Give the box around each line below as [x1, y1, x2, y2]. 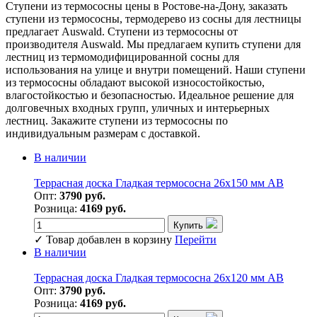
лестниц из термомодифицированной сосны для [6, 50, 239, 63]
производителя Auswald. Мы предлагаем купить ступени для [6, 38, 301, 50]
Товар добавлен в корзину [46, 233, 172, 246]
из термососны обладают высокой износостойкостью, [6, 76, 265, 88]
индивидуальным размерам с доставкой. [6, 127, 200, 139]
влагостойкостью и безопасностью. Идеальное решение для [6, 88, 294, 101]
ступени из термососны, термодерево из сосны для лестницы [6, 12, 301, 25]
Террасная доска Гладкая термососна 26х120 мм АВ [34, 271, 284, 284]
